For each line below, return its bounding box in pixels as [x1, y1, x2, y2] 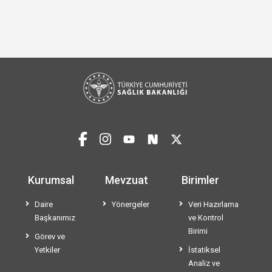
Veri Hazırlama [188, 200, 239, 209]
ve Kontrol [188, 213, 224, 223]
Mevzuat [104, 174, 148, 187]
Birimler [182, 174, 220, 187]
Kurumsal [28, 174, 74, 187]
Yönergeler [111, 200, 149, 209]
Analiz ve [188, 259, 220, 268]
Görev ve [35, 232, 65, 242]
